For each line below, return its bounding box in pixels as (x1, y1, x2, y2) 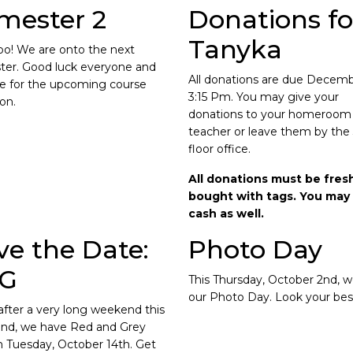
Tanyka (188, 34, 282, 65)
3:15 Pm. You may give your (188, 90, 339, 104)
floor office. (188, 142, 251, 156)
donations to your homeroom (188, 107, 351, 121)
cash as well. (188, 206, 264, 221)
